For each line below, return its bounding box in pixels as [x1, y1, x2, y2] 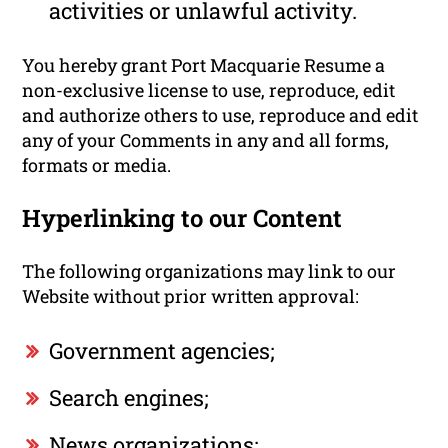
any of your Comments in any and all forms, [22, 127, 390, 152]
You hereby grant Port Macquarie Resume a [22, 52, 386, 77]
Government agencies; [49, 335, 276, 365]
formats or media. [22, 152, 172, 177]
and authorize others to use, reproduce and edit [22, 102, 419, 127]
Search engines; [49, 382, 210, 412]
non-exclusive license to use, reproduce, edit [22, 77, 396, 102]
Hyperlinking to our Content [22, 201, 343, 234]
